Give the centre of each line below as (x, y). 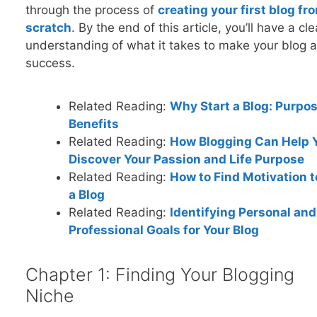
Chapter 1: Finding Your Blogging (160, 275)
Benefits (93, 123)
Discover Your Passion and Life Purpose (186, 159)
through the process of (91, 10)
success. (50, 63)
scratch (48, 28)
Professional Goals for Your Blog (163, 230)
